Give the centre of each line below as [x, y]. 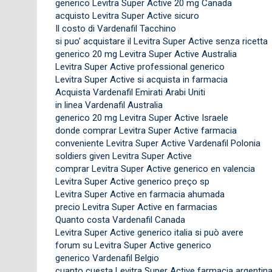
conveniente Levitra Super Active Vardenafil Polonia [158, 143]
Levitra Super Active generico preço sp [132, 181]
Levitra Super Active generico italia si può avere [149, 232]
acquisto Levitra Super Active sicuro [127, 15]
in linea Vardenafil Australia [109, 105]
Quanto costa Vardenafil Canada [120, 219]
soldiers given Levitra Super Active [123, 156]
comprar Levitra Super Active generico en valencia [155, 168]
